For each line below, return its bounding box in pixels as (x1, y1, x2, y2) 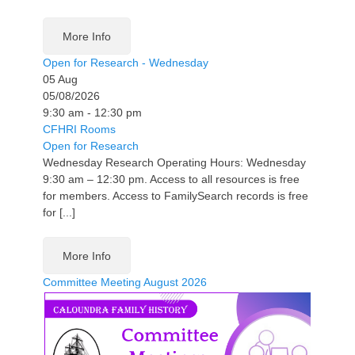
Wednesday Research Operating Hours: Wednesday (43, 155, 306, 169)
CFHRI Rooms (43, 122, 116, 136)
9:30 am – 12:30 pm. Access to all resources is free (43, 172, 300, 185)
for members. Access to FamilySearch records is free (43, 189, 308, 202)
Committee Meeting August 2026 (43, 275, 207, 288)
